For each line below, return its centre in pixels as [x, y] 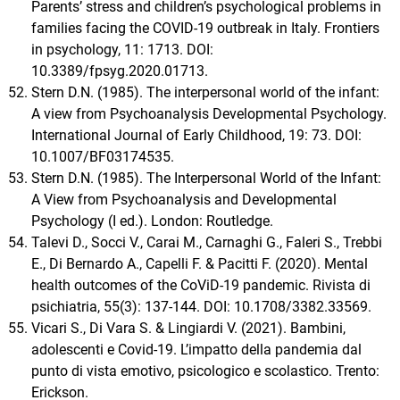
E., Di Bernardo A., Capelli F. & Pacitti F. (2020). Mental [200, 264]
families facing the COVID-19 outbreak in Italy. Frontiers [205, 29]
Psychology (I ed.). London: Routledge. [152, 221]
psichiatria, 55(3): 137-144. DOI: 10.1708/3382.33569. [201, 307]
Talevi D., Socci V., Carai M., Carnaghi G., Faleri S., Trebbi [207, 243]
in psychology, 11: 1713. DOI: [122, 50]
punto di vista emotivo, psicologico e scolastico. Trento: [205, 371]
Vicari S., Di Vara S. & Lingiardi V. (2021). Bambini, [188, 329]
